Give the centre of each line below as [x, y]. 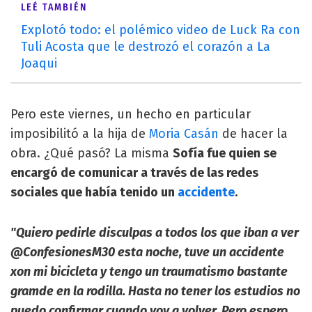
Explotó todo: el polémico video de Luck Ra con [161, 30]
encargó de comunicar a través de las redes [134, 173]
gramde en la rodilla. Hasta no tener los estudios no [155, 291]
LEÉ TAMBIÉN [54, 8]
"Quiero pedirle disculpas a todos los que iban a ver [155, 233]
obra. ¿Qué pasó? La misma [92, 154]
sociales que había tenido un [94, 193]
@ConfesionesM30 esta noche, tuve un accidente [147, 252]
